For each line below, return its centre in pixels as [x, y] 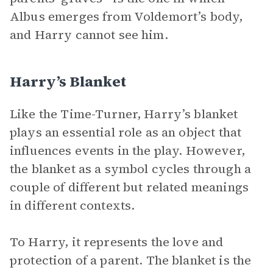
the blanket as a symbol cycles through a [130, 169]
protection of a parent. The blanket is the [131, 260]
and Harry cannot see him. [89, 35]
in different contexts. [73, 205]
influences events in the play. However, [127, 151]
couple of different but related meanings [129, 187]
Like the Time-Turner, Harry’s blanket [124, 114]
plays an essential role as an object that [126, 132]
